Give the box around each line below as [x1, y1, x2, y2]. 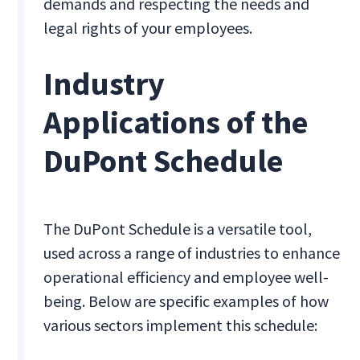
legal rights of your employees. [43, 18, 253, 39]
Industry [43, 63, 166, 104]
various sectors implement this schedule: [43, 315, 318, 336]
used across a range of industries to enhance [43, 243, 341, 264]
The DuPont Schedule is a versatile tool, [43, 219, 313, 239]
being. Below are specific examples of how [43, 291, 329, 312]
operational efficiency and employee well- [43, 267, 329, 288]
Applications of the [43, 102, 309, 143]
